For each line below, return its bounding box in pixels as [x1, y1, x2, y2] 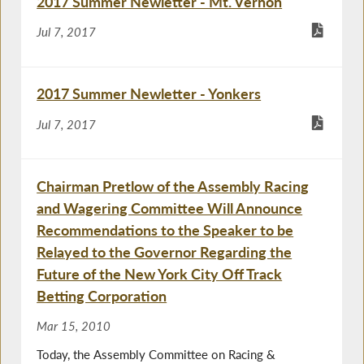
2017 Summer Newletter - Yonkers [37, 84, 262, 103]
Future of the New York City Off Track [37, 264, 283, 283]
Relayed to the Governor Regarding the [37, 242, 292, 261]
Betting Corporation [37, 286, 167, 305]
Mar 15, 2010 [37, 318, 111, 334]
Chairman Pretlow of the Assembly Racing [37, 176, 310, 195]
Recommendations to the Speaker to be [37, 220, 294, 239]
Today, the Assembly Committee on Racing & [37, 346, 276, 362]
